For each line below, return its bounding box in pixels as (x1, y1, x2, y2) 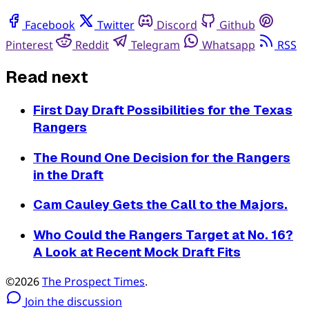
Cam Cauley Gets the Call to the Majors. (33, 196, 288, 214)
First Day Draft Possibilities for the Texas (33, 101, 292, 119)
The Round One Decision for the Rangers (33, 148, 290, 166)
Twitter (97, 17, 134, 33)
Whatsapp (202, 37, 255, 53)
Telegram (131, 37, 180, 53)
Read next (6, 66, 88, 88)
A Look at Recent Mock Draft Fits (33, 243, 241, 261)
